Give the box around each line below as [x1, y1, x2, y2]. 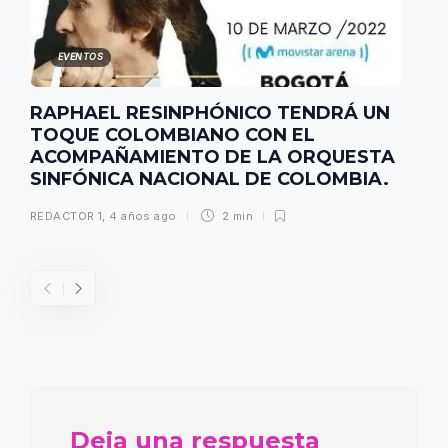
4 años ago [109, 209, 177, 224]
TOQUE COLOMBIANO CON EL [30, 124, 315, 147]
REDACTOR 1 [30, 209, 103, 224]
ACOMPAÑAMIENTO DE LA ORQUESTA [30, 146, 395, 169]
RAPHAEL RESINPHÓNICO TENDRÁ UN [30, 102, 390, 125]
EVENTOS [58, 51, 104, 63]
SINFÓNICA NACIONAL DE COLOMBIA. [30, 168, 394, 191]
